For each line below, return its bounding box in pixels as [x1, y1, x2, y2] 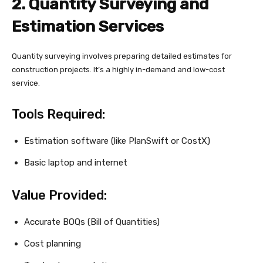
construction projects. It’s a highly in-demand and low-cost [12, 65, 225, 75]
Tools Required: [12, 106, 105, 123]
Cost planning [24, 238, 81, 249]
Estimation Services [12, 17, 164, 36]
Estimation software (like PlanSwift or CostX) [24, 136, 210, 147]
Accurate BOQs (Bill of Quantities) [24, 217, 160, 228]
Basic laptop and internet [24, 157, 127, 168]
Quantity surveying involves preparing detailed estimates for [12, 52, 232, 61]
